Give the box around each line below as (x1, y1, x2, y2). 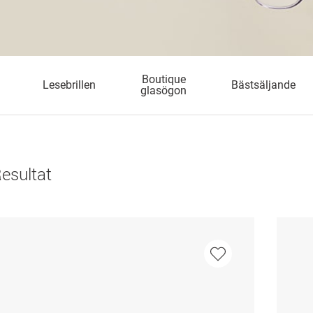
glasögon (140, 84, 187, 97)
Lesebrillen (43, 78, 96, 92)
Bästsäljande (231, 78, 296, 92)
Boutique (141, 73, 186, 86)
